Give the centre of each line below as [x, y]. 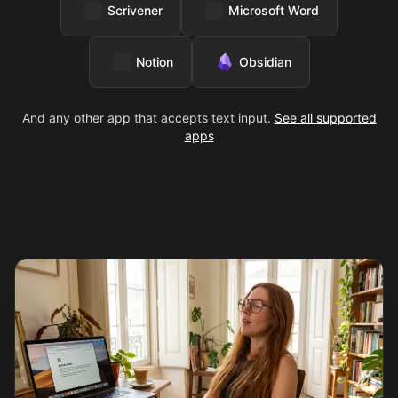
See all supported [325, 118]
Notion [154, 62]
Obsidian [265, 62]
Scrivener [135, 10]
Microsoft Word [274, 10]
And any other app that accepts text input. [146, 118]
